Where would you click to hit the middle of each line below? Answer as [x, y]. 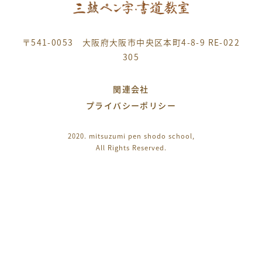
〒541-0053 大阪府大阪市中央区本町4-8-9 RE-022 [131, 42]
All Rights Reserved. [131, 147]
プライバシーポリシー [131, 105]
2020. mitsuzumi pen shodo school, [131, 135]
